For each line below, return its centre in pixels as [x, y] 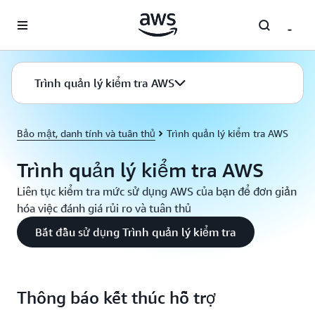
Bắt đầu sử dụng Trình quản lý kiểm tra [136, 232]
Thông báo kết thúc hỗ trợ [116, 297]
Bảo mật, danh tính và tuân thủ [86, 133]
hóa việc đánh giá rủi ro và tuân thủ [104, 208]
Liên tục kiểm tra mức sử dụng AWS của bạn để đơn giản [157, 191]
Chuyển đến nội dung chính [68, 14]
